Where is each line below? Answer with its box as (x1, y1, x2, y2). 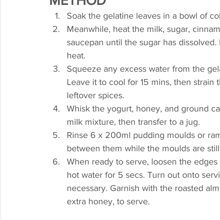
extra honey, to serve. (67, 196, 150, 206)
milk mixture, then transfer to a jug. (67, 117, 200, 127)
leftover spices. (67, 90, 124, 100)
